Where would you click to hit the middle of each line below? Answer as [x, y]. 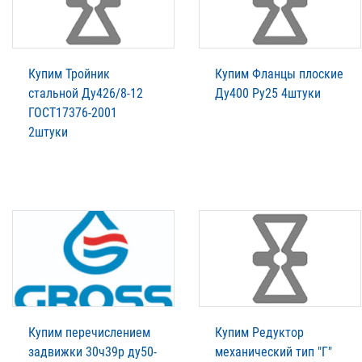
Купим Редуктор [259, 333]
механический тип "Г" [274, 352]
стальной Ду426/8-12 [86, 94]
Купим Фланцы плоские [279, 74]
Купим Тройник [69, 74]
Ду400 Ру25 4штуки [268, 94]
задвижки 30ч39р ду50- [93, 352]
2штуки [48, 133]
